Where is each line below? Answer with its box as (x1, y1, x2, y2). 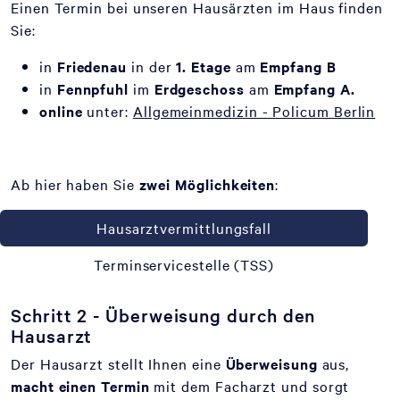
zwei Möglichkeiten (138, 174, 276, 194)
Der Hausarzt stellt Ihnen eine (11, 354, 221, 373)
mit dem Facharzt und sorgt (149, 376, 350, 396)
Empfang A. (273, 79, 355, 98)
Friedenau (56, 56, 128, 76)
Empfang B (260, 56, 337, 76)
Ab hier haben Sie (11, 174, 139, 194)
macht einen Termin (11, 376, 150, 396)
